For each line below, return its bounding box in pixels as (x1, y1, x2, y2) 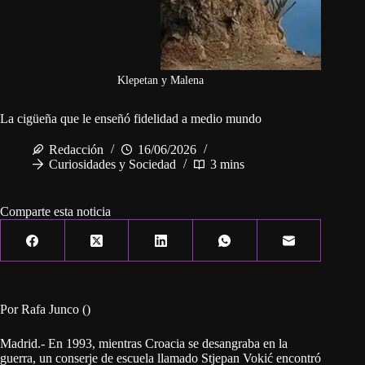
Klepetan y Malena (117, 74, 204, 87)
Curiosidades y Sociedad (49, 157, 176, 172)
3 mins (210, 157, 244, 172)
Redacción (49, 143, 103, 157)
